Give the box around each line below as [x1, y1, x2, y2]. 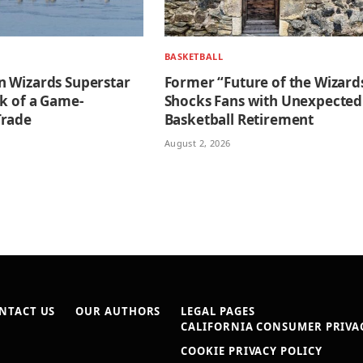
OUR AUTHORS [75, 303, 161, 318]
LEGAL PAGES [181, 303, 255, 318]
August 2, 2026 [164, 136, 231, 149]
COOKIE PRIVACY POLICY [181, 343, 322, 358]
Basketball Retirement [164, 109, 314, 129]
